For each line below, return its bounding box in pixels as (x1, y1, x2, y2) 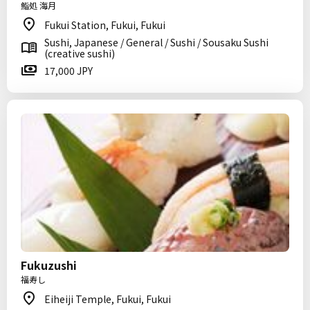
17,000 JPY (44, 64, 93, 77)
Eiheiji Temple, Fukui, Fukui (44, 292, 171, 306)
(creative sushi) (44, 46, 115, 60)
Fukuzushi (21, 257, 77, 273)
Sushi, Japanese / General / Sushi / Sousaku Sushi (44, 35, 268, 49)
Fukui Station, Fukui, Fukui (44, 18, 165, 32)
